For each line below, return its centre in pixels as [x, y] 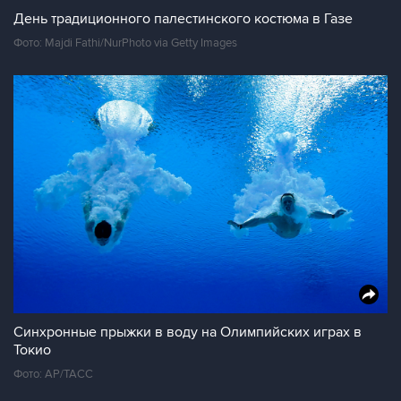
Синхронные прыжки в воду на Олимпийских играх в [188, 332]
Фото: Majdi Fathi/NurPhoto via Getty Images [125, 43]
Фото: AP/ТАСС [53, 374]
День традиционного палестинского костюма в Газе [183, 19]
